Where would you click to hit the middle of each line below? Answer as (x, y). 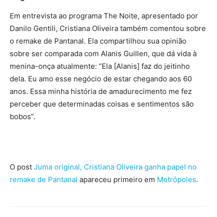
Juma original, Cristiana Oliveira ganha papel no (115, 167)
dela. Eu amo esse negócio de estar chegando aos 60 (101, 78)
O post (22, 167)
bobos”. (23, 116)
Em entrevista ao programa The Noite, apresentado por (104, 15)
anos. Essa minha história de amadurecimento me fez (101, 91)
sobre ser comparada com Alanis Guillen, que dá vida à (103, 53)
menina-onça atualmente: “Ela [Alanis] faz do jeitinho (100, 66)
